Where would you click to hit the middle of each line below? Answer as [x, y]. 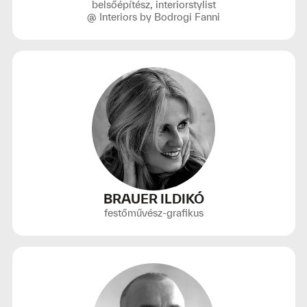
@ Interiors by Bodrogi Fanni [153, 17]
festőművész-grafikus [153, 213]
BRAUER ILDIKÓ [153, 199]
